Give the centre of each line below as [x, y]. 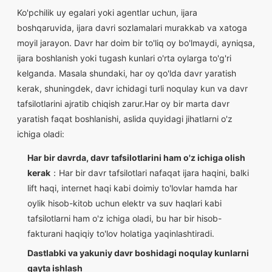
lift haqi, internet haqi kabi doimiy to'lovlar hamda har [132, 188]
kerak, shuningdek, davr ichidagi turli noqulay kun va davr [132, 88]
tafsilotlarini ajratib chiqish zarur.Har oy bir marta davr [123, 104]
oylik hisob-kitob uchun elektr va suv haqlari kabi [124, 203]
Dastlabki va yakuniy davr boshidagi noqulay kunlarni [138, 253]
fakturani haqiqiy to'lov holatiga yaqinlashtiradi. [121, 233]
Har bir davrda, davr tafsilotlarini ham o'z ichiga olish [136, 158]
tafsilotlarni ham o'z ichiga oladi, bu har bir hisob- [124, 218]
